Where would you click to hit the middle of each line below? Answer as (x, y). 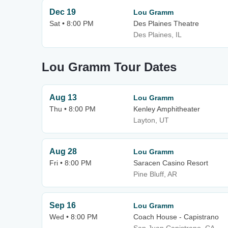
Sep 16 (63, 205)
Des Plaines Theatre (166, 23)
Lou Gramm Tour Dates (109, 67)
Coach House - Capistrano (176, 217)
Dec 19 (63, 12)
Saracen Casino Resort (171, 163)
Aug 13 (63, 97)
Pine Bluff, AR (155, 174)
